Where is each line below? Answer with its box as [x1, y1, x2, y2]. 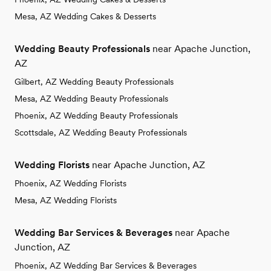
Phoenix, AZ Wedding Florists [15, 178, 126, 189]
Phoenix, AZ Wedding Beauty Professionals [15, 111, 178, 121]
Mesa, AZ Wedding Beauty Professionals [15, 94, 168, 104]
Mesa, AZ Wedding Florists [15, 195, 117, 206]
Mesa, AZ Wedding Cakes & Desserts [15, 11, 156, 22]
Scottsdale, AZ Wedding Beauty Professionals [15, 128, 187, 138]
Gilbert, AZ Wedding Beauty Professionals [15, 77, 174, 87]
